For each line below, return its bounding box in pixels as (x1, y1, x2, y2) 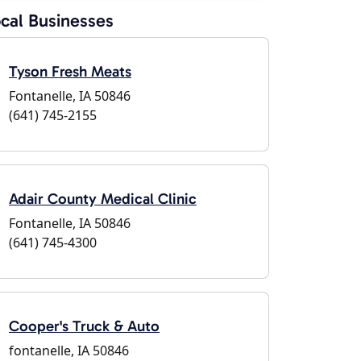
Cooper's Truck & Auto (9, 317, 160, 335)
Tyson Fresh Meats (9, 62, 131, 81)
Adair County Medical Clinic (9, 189, 197, 208)
